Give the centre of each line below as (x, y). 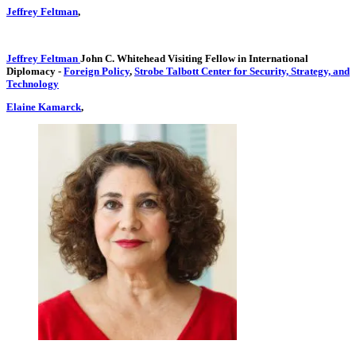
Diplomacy (32, 71)
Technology (33, 83)
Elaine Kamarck (44, 106)
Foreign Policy (97, 71)
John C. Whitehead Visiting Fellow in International (194, 58)
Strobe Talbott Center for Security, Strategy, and (242, 71)
